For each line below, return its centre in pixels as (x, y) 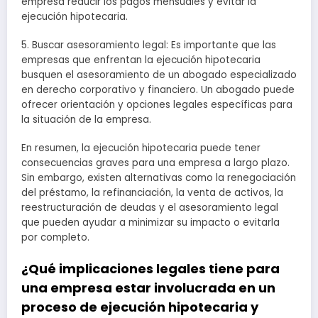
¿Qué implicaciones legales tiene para (150, 268)
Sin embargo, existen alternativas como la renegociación (159, 178)
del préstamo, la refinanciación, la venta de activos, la (152, 193)
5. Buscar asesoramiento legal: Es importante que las (149, 45)
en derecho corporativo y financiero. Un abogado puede (158, 90)
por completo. (55, 238)
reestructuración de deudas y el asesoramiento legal (150, 208)
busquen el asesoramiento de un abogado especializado (159, 75)
